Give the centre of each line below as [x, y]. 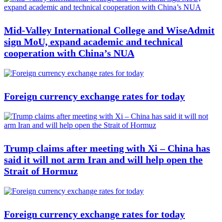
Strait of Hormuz [41, 171]
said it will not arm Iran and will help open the [103, 160]
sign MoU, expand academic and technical [93, 42]
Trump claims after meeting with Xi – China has [107, 148]
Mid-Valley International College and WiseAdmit [109, 30]
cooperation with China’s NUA [69, 53]
